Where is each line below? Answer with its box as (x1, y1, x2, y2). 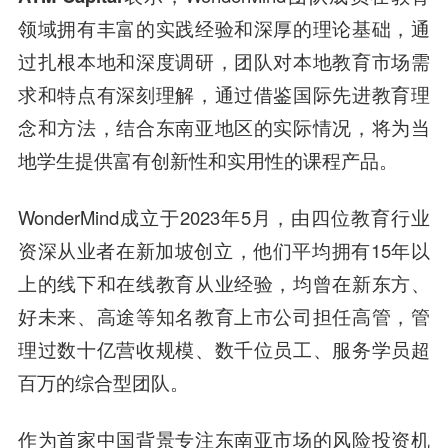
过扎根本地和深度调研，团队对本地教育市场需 (17, 48, 431, 75)
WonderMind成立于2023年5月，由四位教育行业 (17, 204, 431, 231)
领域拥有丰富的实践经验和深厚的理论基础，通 (17, 15, 431, 42)
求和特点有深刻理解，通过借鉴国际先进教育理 (17, 81, 431, 108)
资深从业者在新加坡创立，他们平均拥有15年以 (17, 237, 431, 264)
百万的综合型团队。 (17, 369, 189, 396)
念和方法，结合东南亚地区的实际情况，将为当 (17, 114, 431, 141)
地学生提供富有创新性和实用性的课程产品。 (17, 147, 398, 174)
